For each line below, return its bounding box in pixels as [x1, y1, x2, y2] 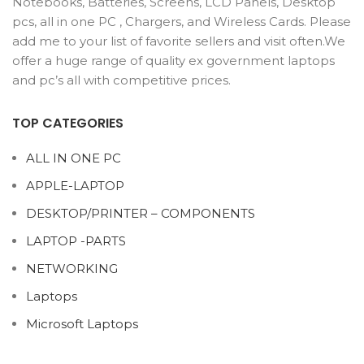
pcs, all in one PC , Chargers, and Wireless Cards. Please [12, 14, 351, 29]
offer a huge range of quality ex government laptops [12, 53, 335, 68]
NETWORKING [26, 261, 118, 276]
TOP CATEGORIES [12, 114, 123, 132]
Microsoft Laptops [26, 316, 138, 331]
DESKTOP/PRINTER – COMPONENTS [26, 206, 255, 221]
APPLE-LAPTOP [26, 178, 124, 193]
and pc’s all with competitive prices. [12, 72, 231, 88]
